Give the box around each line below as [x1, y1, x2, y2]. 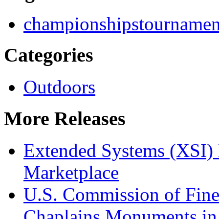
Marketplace [23, 161, 119, 183]
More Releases [4, 107, 126, 130]
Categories [4, 44, 93, 66]
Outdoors [23, 76, 95, 98]
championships [23, 13, 139, 34]
